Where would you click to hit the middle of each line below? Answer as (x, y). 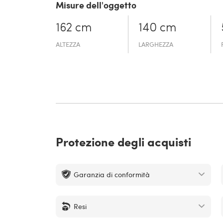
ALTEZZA (68, 45)
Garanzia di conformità (112, 175)
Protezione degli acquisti (123, 142)
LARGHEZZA (156, 45)
